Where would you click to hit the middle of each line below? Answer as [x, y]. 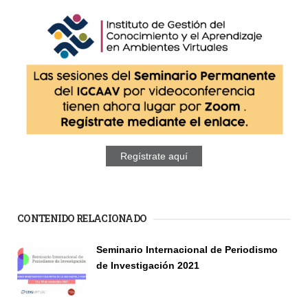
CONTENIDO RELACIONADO [82, 218]
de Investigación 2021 [148, 265]
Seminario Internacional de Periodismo [187, 249]
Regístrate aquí [154, 156]
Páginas [43, 244]
